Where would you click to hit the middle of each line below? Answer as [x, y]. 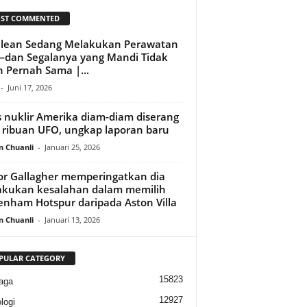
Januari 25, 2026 [72, 147]
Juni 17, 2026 [29, 87]
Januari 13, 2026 [72, 219]
